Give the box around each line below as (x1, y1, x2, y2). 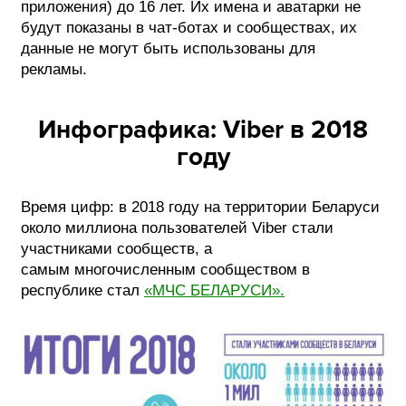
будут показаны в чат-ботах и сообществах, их (21, 18, 357, 36)
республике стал (21, 281, 144, 299)
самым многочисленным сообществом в (21, 260, 310, 278)
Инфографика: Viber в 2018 (38, 113, 368, 145)
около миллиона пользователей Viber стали (21, 218, 333, 237)
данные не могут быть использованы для (21, 39, 315, 57)
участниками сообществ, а (21, 239, 212, 257)
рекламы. (21, 60, 87, 78)
